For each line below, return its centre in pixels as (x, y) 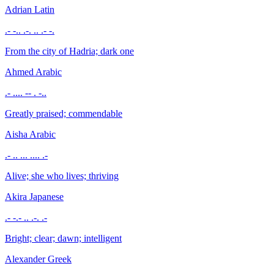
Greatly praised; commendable (64, 113)
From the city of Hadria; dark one (69, 51)
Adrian (20, 9)
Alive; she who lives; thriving (62, 176)
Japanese (46, 196)
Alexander (26, 259)
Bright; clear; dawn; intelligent (63, 238)
